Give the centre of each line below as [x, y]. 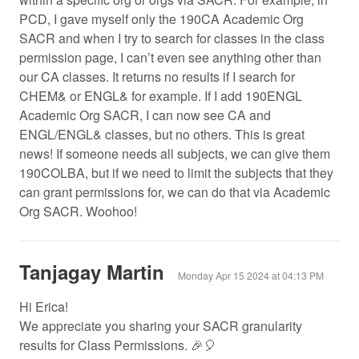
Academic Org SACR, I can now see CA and [145, 115]
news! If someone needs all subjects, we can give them [175, 153]
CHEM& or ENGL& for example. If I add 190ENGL [161, 95]
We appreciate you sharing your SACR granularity [161, 325]
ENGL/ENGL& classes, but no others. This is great [162, 134]
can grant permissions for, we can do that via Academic [175, 192]
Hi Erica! [44, 306]
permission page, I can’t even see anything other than [170, 57]
